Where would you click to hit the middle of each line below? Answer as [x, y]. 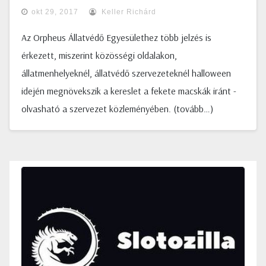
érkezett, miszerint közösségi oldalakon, [99, 55]
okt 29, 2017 [55, 12]
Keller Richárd [128, 12]
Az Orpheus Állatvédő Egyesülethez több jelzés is [116, 37]
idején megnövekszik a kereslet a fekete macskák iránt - [129, 91]
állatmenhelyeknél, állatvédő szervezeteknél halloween [126, 73]
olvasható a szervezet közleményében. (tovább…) [117, 109]
